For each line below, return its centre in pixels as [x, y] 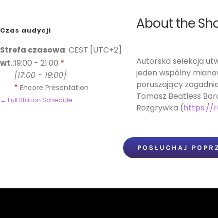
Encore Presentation [54, 88]
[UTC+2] [105, 50]
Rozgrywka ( [160, 108]
